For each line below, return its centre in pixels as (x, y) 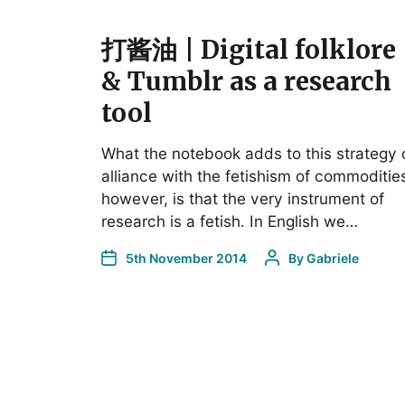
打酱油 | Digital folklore (249, 49)
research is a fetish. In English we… (230, 221)
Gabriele (333, 258)
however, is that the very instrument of (243, 198)
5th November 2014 (186, 258)
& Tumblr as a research (246, 81)
